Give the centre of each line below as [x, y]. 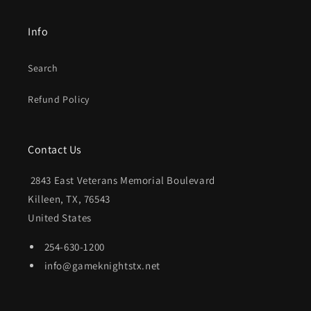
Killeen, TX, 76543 [69, 199]
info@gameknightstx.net [101, 266]
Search [43, 68]
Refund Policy [59, 99]
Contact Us [55, 150]
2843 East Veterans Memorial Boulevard [121, 180]
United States [60, 218]
